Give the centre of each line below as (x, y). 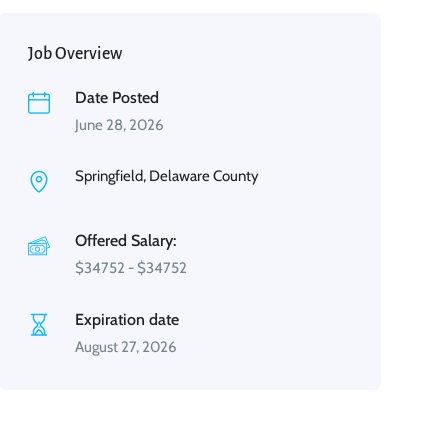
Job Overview (74, 54)
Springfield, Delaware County (166, 176)
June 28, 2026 (119, 125)
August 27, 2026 (125, 347)
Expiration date (126, 319)
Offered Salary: (125, 240)
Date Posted (116, 97)
